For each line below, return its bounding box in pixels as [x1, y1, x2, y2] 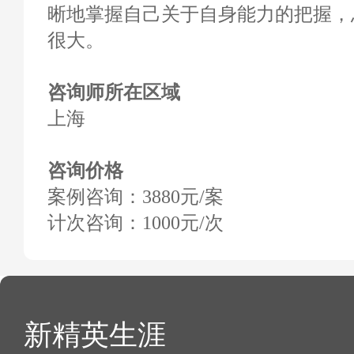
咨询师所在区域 [47, 82, 180, 103]
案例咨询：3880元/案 [47, 186, 224, 207]
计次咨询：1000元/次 [47, 213, 224, 233]
